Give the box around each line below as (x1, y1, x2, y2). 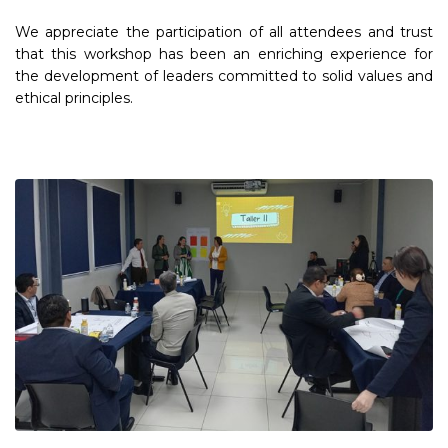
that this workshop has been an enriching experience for (15, 44, 433, 63)
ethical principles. (15, 88, 133, 107)
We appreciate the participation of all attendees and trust (15, 22, 433, 41)
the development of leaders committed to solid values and (15, 66, 433, 85)
